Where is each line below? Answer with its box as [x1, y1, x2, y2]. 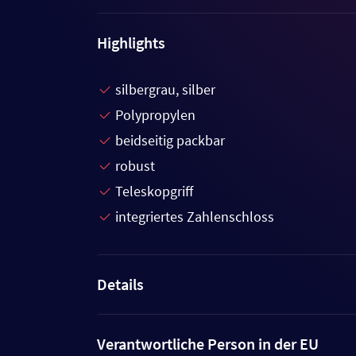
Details [97, 274, 144, 295]
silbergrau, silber [115, 80, 215, 99]
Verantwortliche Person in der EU [97, 334, 319, 354]
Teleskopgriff [115, 182, 193, 201]
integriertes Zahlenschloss [115, 207, 274, 226]
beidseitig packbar [115, 131, 225, 150]
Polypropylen [115, 106, 195, 125]
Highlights [97, 33, 165, 53]
